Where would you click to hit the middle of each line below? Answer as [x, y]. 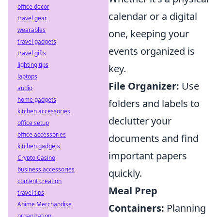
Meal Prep [133, 191]
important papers [148, 156]
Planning [185, 208]
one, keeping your [149, 34]
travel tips [31, 193]
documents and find [154, 138]
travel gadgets [37, 41]
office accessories [42, 134]
